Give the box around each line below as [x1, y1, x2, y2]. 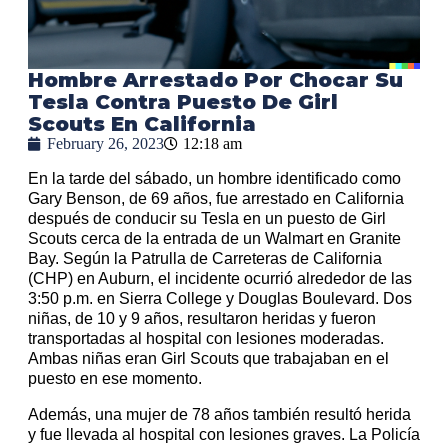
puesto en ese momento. [28, 370, 202, 388]
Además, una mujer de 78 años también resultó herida [28, 406, 411, 424]
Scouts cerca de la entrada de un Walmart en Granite [28, 230, 401, 248]
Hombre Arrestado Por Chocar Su [28, 68, 403, 93]
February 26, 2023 [47, 135, 164, 153]
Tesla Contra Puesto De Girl [28, 90, 338, 115]
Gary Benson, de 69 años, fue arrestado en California [28, 190, 404, 208]
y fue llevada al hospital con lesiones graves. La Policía [28, 426, 420, 444]
